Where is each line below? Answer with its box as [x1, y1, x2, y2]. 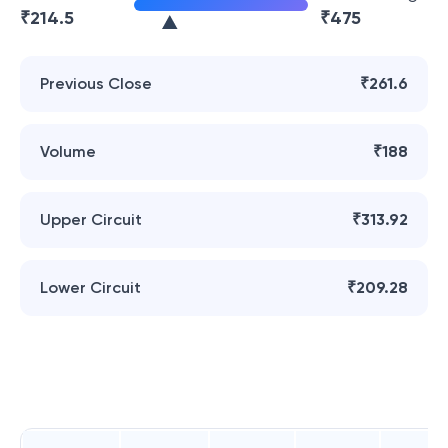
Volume [40, 142, 96, 161]
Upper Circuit [40, 210, 142, 229]
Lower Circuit [40, 278, 141, 297]
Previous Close [40, 74, 152, 93]
